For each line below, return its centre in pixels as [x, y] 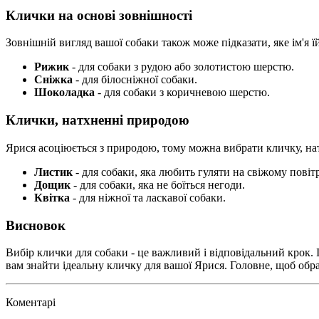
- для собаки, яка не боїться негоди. [158, 184]
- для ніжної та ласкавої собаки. [148, 197]
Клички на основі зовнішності [99, 15]
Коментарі [31, 303]
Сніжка [53, 80]
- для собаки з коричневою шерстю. [182, 93]
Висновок [36, 225]
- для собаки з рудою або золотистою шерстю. [182, 67]
